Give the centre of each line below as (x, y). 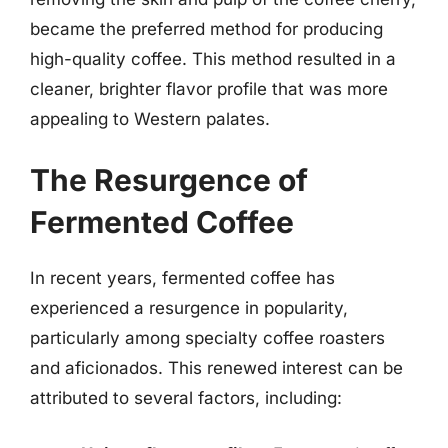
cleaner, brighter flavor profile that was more (209, 88)
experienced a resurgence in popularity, (189, 308)
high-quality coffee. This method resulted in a (213, 58)
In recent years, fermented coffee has (182, 278)
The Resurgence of (169, 180)
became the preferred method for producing (206, 28)
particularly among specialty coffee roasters (207, 338)
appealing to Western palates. (150, 118)
